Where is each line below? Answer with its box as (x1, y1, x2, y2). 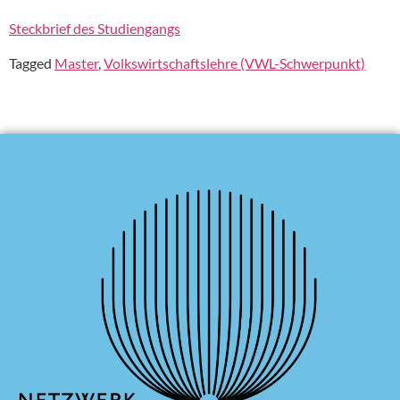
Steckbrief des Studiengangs (9, 20, 180, 37)
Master (54, 54, 98, 71)
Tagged (9, 54, 54, 71)
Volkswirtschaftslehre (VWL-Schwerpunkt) (104, 54, 365, 71)
